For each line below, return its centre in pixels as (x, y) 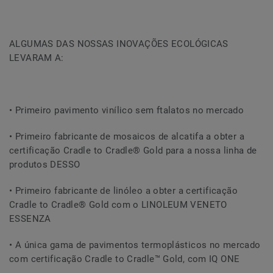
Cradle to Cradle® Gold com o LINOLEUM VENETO (118, 205)
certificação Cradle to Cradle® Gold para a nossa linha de (133, 151)
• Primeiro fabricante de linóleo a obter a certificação (123, 191)
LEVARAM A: (37, 58)
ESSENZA (30, 219)
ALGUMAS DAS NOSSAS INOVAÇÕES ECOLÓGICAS (119, 44)
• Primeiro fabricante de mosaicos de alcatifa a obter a (127, 137)
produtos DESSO (45, 165)
